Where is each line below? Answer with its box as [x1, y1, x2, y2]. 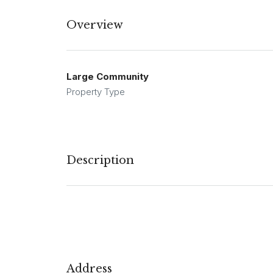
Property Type [66, 86, 125, 98]
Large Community [66, 71, 149, 83]
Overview [66, 18, 123, 32]
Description [66, 154, 134, 168]
